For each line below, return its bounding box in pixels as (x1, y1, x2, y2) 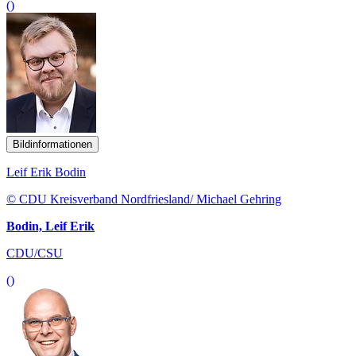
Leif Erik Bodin (6, 165, 86, 180)
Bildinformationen (13, 138, 92, 151)
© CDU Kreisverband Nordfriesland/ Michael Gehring (6, 192, 281, 207)
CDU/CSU (6, 246, 63, 261)
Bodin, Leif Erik (6, 219, 95, 234)
